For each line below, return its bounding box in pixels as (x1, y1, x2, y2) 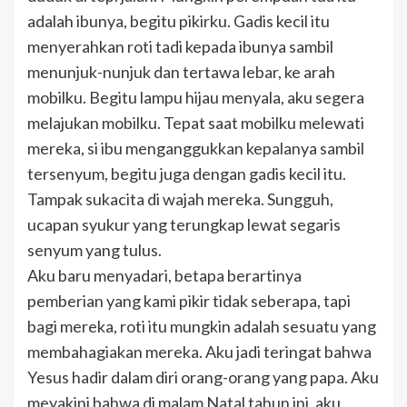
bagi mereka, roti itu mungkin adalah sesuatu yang (27, 316, 376, 337)
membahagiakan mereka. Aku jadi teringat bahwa (27, 342, 372, 362)
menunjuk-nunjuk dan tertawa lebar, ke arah (27, 62, 335, 83)
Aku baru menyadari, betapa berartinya (27, 265, 302, 286)
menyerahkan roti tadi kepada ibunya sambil (27, 36, 333, 57)
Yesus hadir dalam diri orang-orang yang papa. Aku (27, 367, 379, 388)
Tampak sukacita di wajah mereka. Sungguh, (27, 189, 333, 210)
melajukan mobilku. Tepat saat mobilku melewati (27, 113, 364, 134)
